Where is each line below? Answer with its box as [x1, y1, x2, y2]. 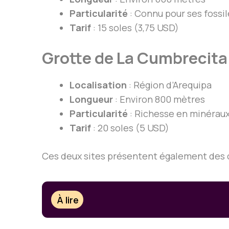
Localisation [70, 79, 127, 91]
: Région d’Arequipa [127, 79, 212, 91]
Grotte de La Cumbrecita [42, 47, 227, 69]
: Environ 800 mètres [113, 93, 205, 106]
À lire [57, 193, 79, 206]
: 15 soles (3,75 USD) [91, 21, 179, 34]
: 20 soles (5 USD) [91, 122, 169, 134]
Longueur [70, 93, 113, 106]
